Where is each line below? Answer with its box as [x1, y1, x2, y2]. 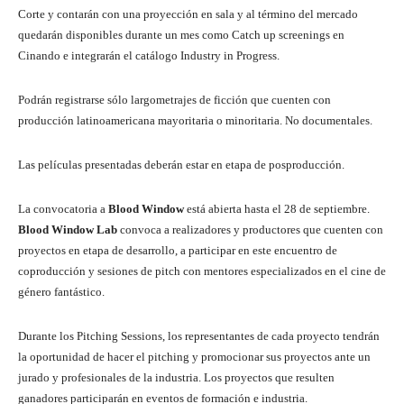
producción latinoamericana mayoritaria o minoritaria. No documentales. [18, 114, 372, 128]
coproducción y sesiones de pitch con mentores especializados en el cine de [18, 264, 386, 279]
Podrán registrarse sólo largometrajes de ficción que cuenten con [18, 93, 331, 107]
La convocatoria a [18, 202, 108, 216]
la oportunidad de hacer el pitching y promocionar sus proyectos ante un [18, 350, 371, 364]
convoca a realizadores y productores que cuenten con [117, 223, 383, 237]
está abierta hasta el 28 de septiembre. [184, 202, 370, 216]
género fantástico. [18, 285, 105, 299]
